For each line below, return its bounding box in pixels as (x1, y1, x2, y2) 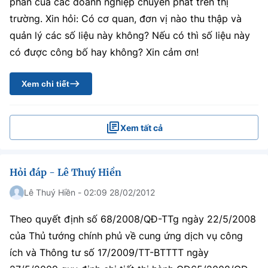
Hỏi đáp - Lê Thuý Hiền (10, 166, 121, 178)
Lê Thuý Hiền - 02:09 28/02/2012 (24, 187, 155, 197)
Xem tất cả (120, 122, 163, 133)
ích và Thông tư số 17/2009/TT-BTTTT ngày (10, 246, 209, 258)
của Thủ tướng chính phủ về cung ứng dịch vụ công (10, 230, 243, 242)
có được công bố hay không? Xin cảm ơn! (10, 46, 199, 58)
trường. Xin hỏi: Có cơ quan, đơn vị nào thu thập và (10, 13, 242, 25)
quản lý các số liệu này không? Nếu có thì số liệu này (10, 29, 250, 41)
